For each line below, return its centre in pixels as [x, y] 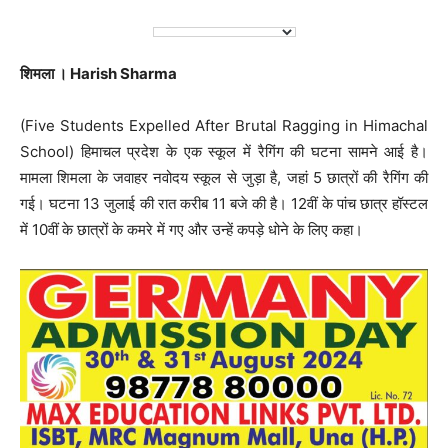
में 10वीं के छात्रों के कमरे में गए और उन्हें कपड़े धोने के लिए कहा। [191, 229]
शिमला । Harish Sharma [98, 73]
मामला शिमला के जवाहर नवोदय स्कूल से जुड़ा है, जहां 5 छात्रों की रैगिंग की [224, 177]
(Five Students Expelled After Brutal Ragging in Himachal [224, 125]
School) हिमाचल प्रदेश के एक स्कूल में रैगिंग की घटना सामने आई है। [224, 151]
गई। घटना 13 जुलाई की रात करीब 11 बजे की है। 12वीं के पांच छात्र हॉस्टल [224, 203]
